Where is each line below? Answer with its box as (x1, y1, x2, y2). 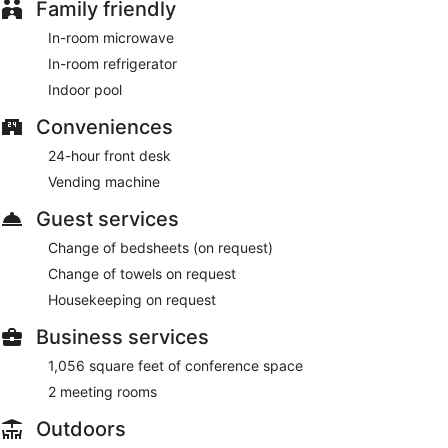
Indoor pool (48, 80, 122, 98)
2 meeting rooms (48, 382, 157, 400)
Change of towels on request (48, 264, 236, 282)
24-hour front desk (48, 146, 171, 164)
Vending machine (48, 172, 160, 190)
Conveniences (36, 114, 173, 139)
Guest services (36, 206, 179, 231)
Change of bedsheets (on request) (48, 238, 273, 256)
